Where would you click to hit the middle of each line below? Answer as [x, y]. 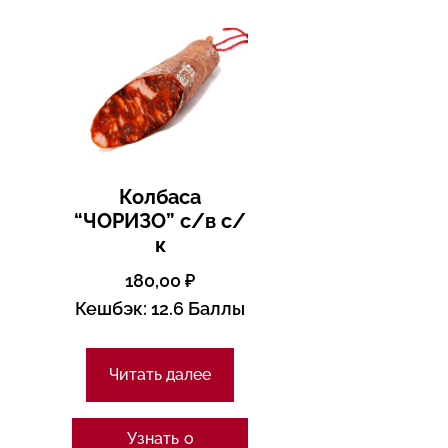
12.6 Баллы [196, 309]
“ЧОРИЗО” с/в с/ [160, 221]
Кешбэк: [111, 309]
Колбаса [160, 197]
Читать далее [160, 375]
